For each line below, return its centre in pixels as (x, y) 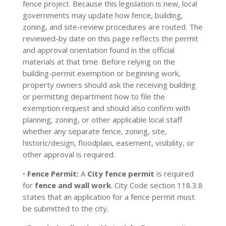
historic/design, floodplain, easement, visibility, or (108, 143)
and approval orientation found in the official (98, 50)
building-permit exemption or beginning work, (101, 73)
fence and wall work (73, 185)
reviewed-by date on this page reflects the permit (110, 38)
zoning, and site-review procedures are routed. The (112, 27)
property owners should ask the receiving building (109, 85)
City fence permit (121, 174)
